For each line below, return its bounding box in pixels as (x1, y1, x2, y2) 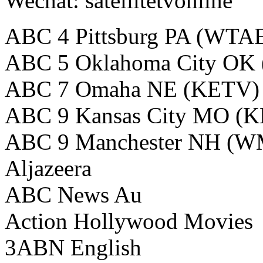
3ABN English (5, 235, 141, 261)
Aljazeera (5, 156, 92, 181)
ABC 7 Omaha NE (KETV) (5, 76, 259, 102)
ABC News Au (5, 182, 142, 208)
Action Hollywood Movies (5, 208, 253, 234)
